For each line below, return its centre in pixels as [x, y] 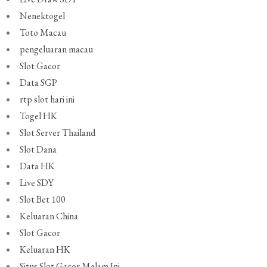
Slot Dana [38, 150]
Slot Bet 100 [43, 200]
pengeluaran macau [57, 49]
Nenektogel [43, 16]
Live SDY [37, 183]
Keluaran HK [45, 250]
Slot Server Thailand [58, 133]
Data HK [38, 166]
